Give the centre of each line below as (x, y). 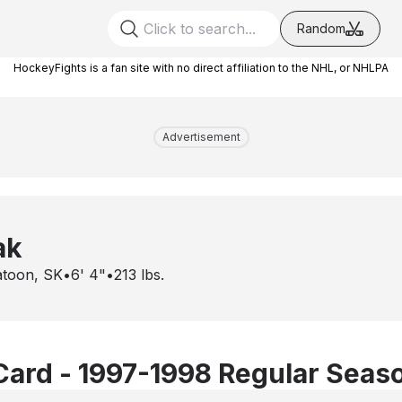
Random (321, 28)
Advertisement (201, 137)
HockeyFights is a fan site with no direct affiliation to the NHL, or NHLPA (201, 68)
